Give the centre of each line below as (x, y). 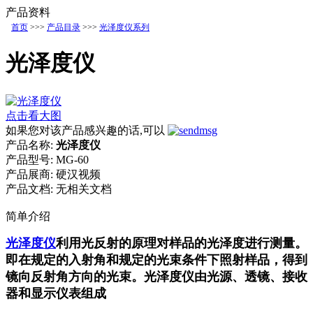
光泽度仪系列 (124, 27)
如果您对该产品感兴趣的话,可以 (87, 130)
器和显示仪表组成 (56, 293)
